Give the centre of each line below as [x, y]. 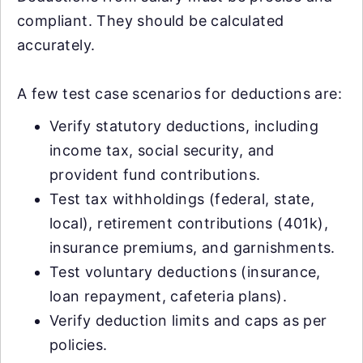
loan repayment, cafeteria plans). [169, 296]
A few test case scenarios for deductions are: [179, 93]
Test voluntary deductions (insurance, [185, 271]
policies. [79, 344]
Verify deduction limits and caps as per [188, 320]
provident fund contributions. [155, 174]
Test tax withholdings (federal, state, [182, 199]
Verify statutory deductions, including [184, 126]
